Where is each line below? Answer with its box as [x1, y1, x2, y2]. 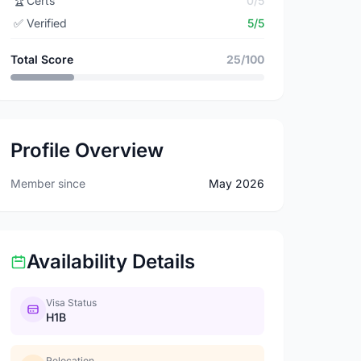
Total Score [10, 52, 74, 66]
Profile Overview [10, 139, 164, 162]
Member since [10, 176, 86, 190]
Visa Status [46, 297, 98, 309]
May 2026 [208, 176, 264, 190]
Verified [27, 16, 68, 30]
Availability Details [27, 250, 196, 273]
